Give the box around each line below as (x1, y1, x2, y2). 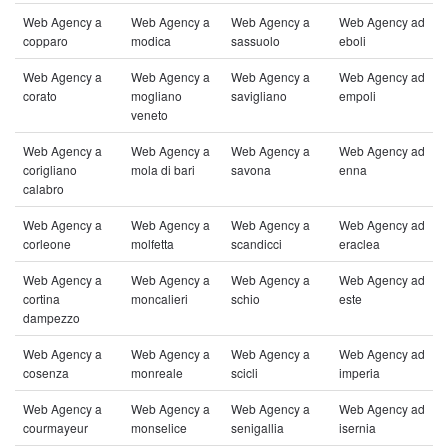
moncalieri (131, 290, 188, 307)
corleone (23, 235, 71, 252)
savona (231, 161, 271, 178)
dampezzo (23, 309, 80, 326)
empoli (339, 87, 376, 104)
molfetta (131, 235, 174, 252)
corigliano (23, 161, 77, 178)
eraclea (339, 235, 380, 252)
